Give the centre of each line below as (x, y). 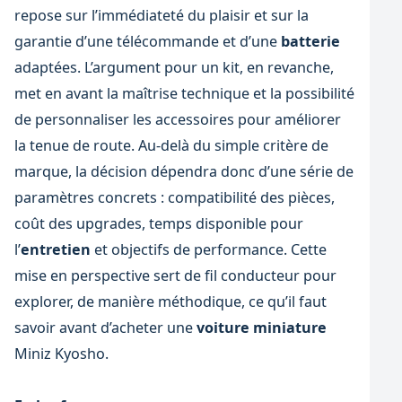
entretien (55, 250)
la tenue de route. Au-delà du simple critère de (171, 146)
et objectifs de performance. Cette (208, 250)
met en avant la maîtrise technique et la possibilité (184, 94)
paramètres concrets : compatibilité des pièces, (174, 198)
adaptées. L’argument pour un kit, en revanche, (174, 68)
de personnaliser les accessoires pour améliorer (177, 120)
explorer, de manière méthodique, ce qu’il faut (170, 302)
